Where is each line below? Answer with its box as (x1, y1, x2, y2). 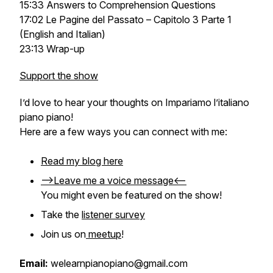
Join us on (41, 228, 86, 240)
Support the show (19, 69, 98, 82)
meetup (86, 228, 121, 240)
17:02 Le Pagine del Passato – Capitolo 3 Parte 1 (19, 13, 232, 26)
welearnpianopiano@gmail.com (48, 257, 188, 269)
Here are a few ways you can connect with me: (19, 126, 227, 138)
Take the (41, 208, 82, 221)
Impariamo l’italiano (165, 96, 249, 108)
